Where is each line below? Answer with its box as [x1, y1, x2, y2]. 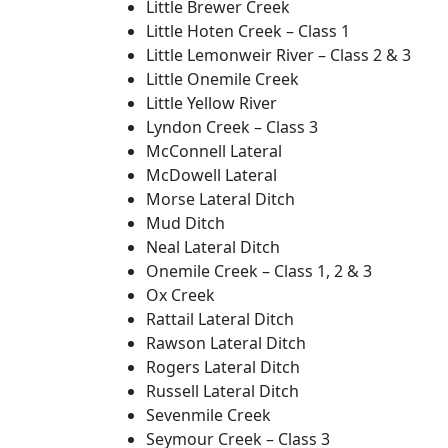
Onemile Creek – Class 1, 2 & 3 [146, 259, 372, 282]
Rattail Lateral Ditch [146, 307, 294, 330]
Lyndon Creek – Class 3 [146, 115, 318, 138]
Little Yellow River [146, 91, 277, 114]
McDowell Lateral [146, 163, 277, 186]
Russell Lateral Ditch [146, 379, 299, 402]
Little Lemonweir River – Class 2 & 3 [146, 43, 411, 66]
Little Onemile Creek [146, 67, 299, 90]
